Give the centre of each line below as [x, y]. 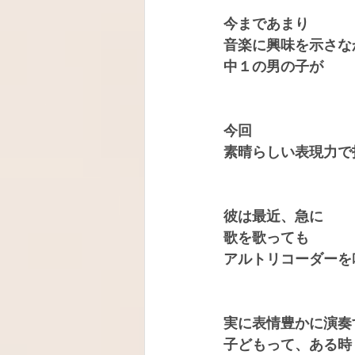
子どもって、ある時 [288, 345]
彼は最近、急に [273, 216]
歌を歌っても [266, 238]
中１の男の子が [273, 67]
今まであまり [266, 24]
